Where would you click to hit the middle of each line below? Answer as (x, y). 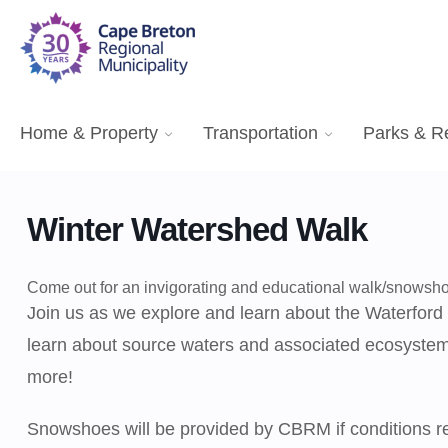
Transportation (260, 133)
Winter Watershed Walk (196, 229)
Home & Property (89, 133)
